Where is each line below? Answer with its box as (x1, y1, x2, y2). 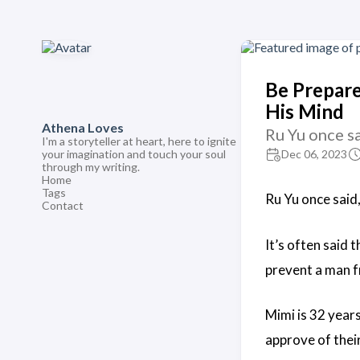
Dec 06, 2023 (281, 147, 347, 161)
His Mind (265, 100, 344, 123)
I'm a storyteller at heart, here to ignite (42, 134, 236, 148)
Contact (42, 198, 84, 212)
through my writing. (42, 160, 140, 174)
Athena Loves (42, 120, 124, 135)
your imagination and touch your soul (42, 147, 226, 161)
